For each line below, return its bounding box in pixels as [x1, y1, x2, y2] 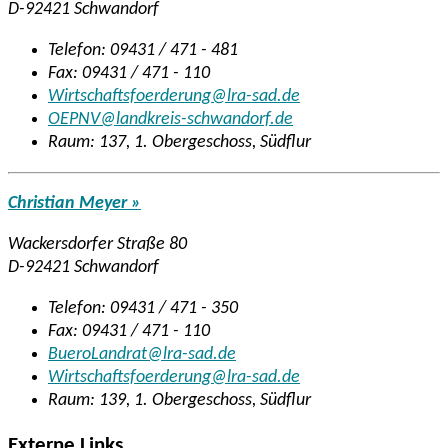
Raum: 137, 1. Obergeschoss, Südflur [48, 133, 311, 153]
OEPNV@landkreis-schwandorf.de [48, 110, 293, 130]
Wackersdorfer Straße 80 [8, 235, 187, 255]
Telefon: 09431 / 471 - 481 [48, 41, 238, 61]
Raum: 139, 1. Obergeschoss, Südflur [48, 391, 311, 411]
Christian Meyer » [8, 194, 141, 214]
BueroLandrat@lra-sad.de [48, 345, 236, 365]
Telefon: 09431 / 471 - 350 [48, 299, 238, 319]
